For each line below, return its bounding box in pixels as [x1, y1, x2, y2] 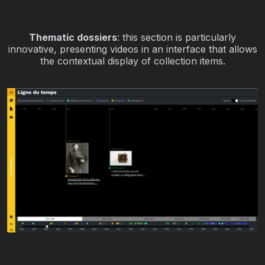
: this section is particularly [117, 31, 236, 43]
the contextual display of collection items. [40, 54, 225, 67]
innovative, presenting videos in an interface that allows [8, 43, 257, 55]
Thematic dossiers [29, 31, 117, 43]
